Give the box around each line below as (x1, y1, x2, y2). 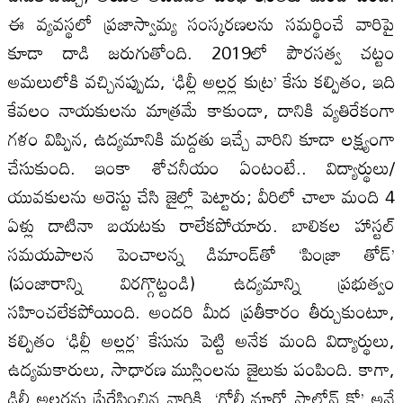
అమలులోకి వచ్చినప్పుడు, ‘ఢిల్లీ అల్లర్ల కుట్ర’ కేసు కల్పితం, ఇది (7, 62, 396, 99)
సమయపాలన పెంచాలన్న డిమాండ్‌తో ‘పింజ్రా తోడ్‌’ (7, 235, 396, 272)
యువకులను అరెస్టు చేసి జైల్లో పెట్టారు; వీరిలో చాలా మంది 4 (7, 177, 396, 214)
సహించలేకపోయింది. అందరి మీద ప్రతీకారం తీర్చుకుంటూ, (7, 292, 396, 329)
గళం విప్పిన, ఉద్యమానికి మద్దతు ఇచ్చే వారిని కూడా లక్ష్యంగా (7, 120, 396, 157)
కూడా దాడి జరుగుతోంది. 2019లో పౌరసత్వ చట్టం (7, 33, 396, 70)
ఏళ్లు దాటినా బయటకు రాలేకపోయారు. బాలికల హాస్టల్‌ (7, 206, 396, 243)
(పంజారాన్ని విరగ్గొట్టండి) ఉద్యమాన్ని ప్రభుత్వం (7, 264, 396, 300)
